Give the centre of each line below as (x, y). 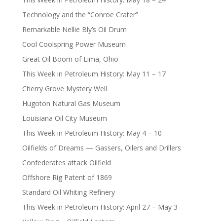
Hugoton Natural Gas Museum (71, 103)
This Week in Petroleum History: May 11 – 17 (94, 74)
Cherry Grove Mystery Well (64, 88)
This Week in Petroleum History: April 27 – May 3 (100, 207)
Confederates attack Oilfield (66, 162)
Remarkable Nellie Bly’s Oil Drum (74, 29)
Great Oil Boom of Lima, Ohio (70, 59)
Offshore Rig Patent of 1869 (67, 177)
